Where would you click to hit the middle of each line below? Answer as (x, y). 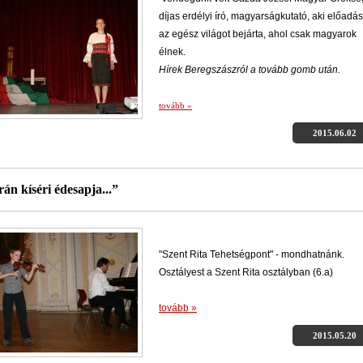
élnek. (172, 51)
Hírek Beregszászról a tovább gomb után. (250, 69)
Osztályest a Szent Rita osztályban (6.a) (246, 272)
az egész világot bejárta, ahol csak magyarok (258, 34)
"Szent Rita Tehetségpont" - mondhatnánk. (252, 254)
